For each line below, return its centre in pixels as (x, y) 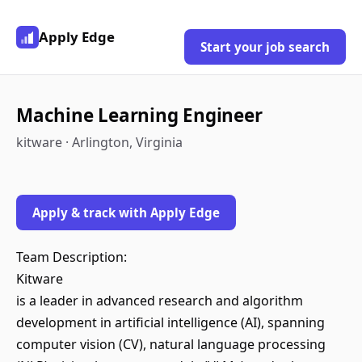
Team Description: (72, 257)
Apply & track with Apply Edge (126, 213)
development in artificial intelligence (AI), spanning (170, 322)
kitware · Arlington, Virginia (99, 142)
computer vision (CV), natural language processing (171, 344)
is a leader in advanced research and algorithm (160, 301)
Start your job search (265, 47)
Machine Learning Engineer (139, 115)
